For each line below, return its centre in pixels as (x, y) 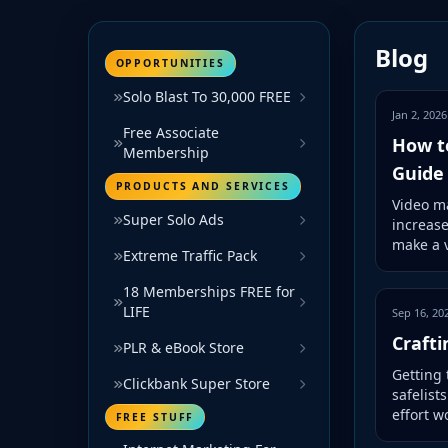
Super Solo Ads (173, 219)
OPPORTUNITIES (170, 63)
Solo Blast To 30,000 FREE (207, 96)
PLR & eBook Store (183, 347)
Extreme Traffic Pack (190, 255)
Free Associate (171, 132)
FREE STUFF (155, 416)
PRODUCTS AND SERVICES (202, 186)
